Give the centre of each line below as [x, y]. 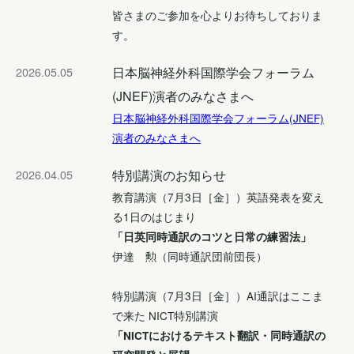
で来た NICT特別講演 [165, 315]
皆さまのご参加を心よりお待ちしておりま [217, 15]
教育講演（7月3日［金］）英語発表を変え [218, 196]
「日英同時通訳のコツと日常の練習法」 [212, 236]
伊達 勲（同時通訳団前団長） [190, 256]
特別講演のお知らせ [169, 175]
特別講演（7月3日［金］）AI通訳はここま [218, 295]
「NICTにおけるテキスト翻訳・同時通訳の [219, 335]
